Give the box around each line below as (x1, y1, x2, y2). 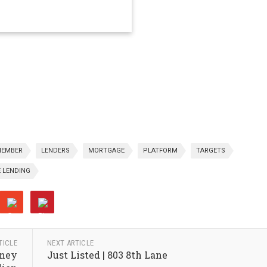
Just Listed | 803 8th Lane (46, 249, 167, 261)
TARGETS (196, 147, 225, 154)
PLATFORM (143, 147, 178, 154)
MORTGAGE (88, 147, 125, 154)
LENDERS (41, 147, 70, 154)
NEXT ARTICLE (46, 238, 94, 247)
